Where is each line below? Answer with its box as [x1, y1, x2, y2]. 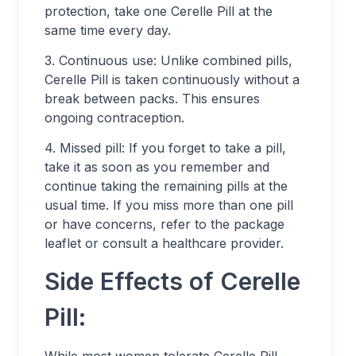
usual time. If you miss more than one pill [44, 197, 293, 213]
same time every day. [44, 22, 171, 38]
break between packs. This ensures [44, 91, 260, 106]
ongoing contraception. [44, 110, 184, 126]
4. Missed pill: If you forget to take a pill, [44, 140, 286, 156]
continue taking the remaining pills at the [44, 178, 288, 194]
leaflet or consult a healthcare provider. [44, 235, 284, 251]
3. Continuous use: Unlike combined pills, [44, 52, 292, 68]
